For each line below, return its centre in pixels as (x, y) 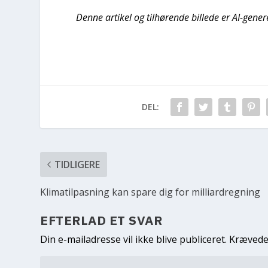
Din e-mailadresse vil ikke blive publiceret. (134, 239)
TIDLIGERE (77, 164)
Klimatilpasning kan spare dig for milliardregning (150, 192)
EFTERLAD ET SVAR (101, 220)
